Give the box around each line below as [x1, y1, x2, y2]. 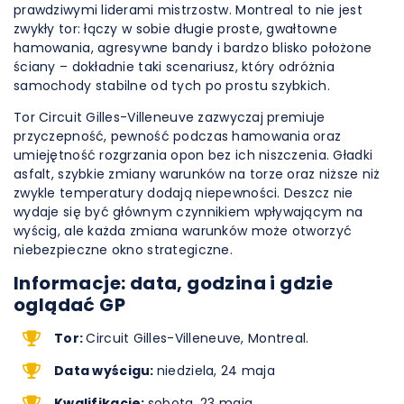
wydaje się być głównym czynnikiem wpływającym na [14, 203, 363, 221]
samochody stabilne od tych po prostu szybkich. [14, 77, 330, 95]
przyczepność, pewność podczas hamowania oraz [14, 127, 342, 145]
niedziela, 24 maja [156, 362, 275, 380]
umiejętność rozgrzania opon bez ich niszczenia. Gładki [14, 146, 373, 164]
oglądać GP [14, 292, 126, 317]
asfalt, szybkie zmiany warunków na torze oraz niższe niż [14, 165, 381, 183]
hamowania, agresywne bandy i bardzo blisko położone [14, 39, 372, 57]
